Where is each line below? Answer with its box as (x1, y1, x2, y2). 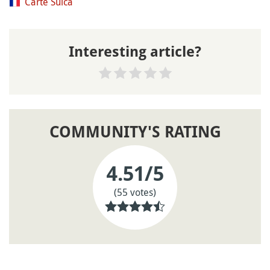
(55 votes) (114, 185, 156, 199)
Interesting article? (69, 43, 201, 61)
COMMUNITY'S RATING (49, 123, 221, 142)
